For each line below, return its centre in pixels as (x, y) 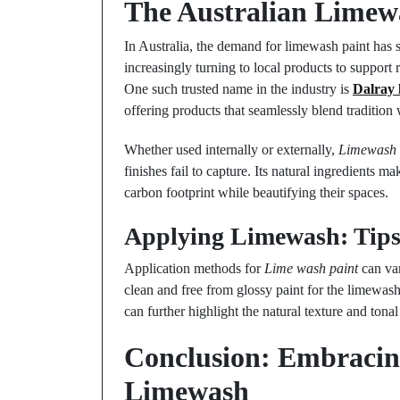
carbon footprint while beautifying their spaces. (256, 192)
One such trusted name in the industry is (238, 89)
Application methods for (194, 268)
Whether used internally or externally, (231, 150)
